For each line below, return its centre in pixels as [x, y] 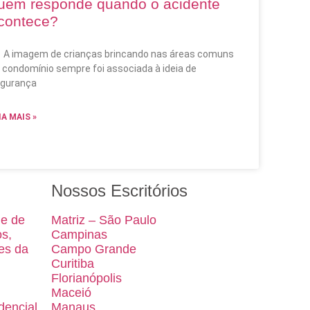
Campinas [79, 235]
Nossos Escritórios [119, 191]
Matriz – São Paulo [104, 220]
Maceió [71, 293]
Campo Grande [94, 249]
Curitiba [73, 264]
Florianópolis [86, 279]
